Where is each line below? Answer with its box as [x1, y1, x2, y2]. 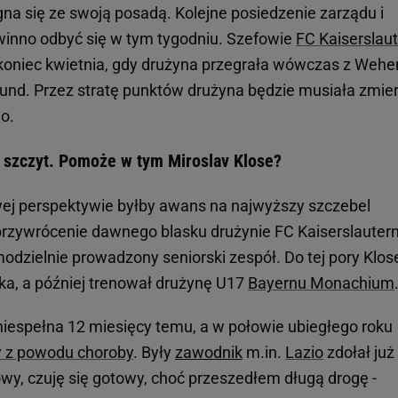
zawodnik [175, 343, 243, 362]
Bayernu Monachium [248, 274, 394, 293]
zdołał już [323, 343, 394, 362]
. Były [133, 343, 175, 362]
